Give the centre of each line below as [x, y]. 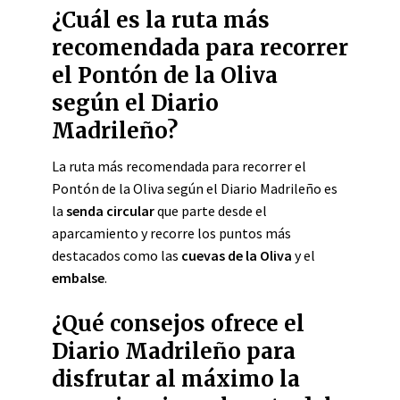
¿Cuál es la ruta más [161, 20]
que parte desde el [211, 211]
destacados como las [117, 255]
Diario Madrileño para [174, 351]
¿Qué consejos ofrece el [178, 324]
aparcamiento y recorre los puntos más [171, 233]
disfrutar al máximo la [176, 379]
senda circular [110, 211]
